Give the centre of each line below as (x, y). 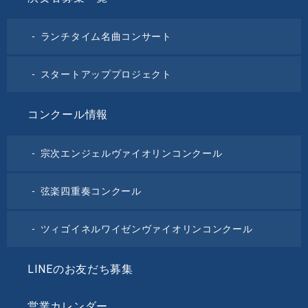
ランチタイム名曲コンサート (106, 36)
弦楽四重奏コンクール (91, 191)
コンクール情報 (68, 114)
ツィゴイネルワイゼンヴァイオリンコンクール (146, 229)
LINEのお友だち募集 (80, 269)
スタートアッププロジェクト (106, 74)
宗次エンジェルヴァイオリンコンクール (131, 153)
